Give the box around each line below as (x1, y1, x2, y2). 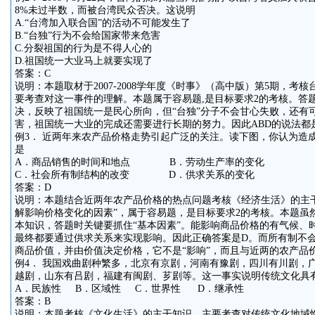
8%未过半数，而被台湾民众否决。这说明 (14, 5, 195, 15)
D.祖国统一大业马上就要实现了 (14, 56, 153, 66)
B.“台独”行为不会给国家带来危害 (14, 30, 160, 41)
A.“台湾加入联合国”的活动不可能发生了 (14, 18, 191, 28)
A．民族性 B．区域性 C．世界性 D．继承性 (14, 283, 244, 294)
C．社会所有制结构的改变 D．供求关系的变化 (14, 169, 255, 180)
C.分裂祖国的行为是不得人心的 (14, 43, 152, 53)
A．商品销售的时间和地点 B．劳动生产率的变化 (14, 157, 264, 167)
